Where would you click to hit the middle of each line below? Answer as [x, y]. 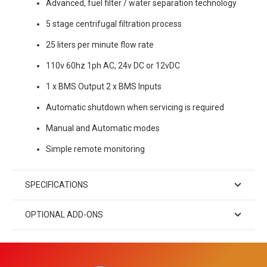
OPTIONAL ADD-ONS [64, 214]
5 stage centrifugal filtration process [114, 24]
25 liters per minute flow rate [100, 44]
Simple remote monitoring [95, 149]
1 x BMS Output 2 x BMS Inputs [104, 86]
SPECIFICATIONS [57, 184]
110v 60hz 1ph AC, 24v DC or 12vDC [113, 65]
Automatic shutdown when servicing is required [135, 107]
